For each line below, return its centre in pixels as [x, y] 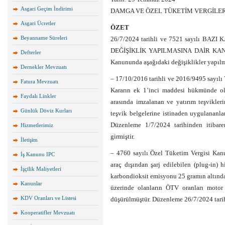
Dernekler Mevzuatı [44, 67]
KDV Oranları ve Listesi [48, 198]
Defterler [31, 52]
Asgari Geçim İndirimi [47, 9]
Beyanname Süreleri [44, 38]
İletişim [29, 140]
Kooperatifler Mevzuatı [48, 212]
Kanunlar [31, 183]
